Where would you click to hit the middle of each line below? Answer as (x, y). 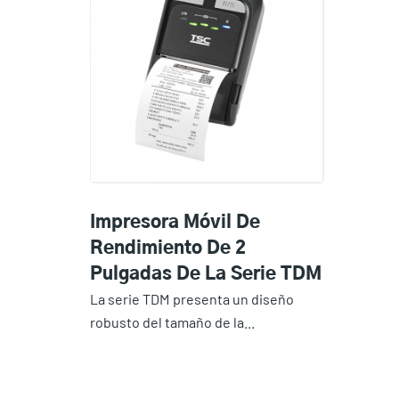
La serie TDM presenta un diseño (191, 298)
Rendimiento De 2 (167, 248)
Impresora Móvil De (175, 222)
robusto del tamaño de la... (172, 322)
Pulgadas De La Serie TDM (205, 274)
